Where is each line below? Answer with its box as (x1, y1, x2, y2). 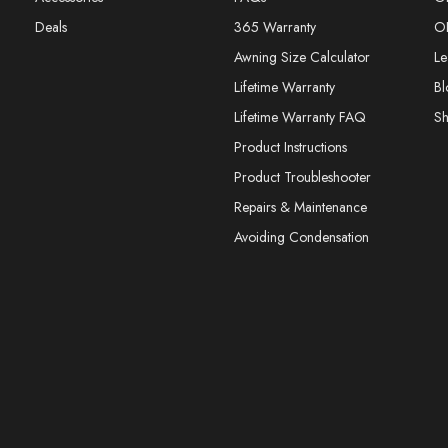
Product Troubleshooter (234, 167, 372, 188)
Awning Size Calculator (234, 46, 371, 67)
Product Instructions (234, 137, 348, 158)
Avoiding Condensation (234, 227, 370, 248)
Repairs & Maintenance (234, 197, 368, 218)
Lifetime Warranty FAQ (234, 107, 367, 128)
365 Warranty (234, 16, 317, 37)
